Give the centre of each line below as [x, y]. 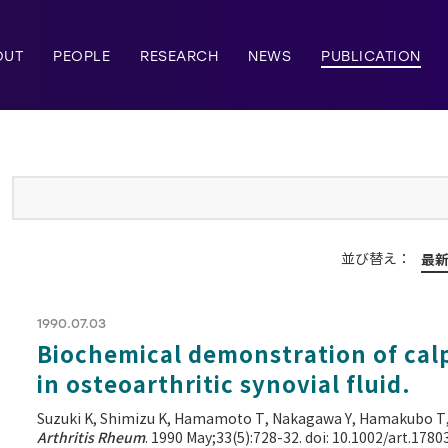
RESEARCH [179, 56]
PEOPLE [81, 56]
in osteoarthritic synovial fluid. [224, 385]
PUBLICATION [371, 56]
